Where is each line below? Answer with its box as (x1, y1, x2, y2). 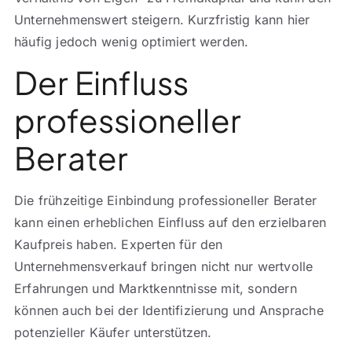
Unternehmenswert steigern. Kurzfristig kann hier (13, 11, 310, 27)
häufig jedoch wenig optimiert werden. (13, 33, 249, 49)
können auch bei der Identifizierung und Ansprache (13, 302, 324, 319)
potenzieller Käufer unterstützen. (13, 324, 212, 341)
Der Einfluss (13, 62, 189, 103)
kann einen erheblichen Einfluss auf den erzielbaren (13, 214, 327, 231)
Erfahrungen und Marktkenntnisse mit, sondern (13, 280, 297, 297)
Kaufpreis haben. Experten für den (13, 236, 223, 253)
